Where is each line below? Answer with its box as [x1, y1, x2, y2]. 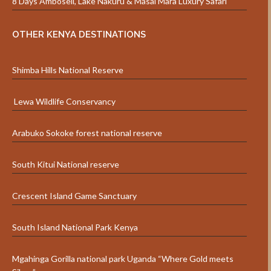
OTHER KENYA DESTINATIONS [12, 29, 146, 41]
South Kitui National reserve [12, 159, 119, 170]
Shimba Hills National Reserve [12, 65, 123, 76]
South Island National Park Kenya [12, 222, 138, 233]
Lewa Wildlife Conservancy [12, 96, 116, 107]
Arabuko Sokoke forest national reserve [12, 128, 162, 139]
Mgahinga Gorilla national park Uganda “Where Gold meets [12, 253, 233, 264]
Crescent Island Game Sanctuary [12, 191, 137, 201]
